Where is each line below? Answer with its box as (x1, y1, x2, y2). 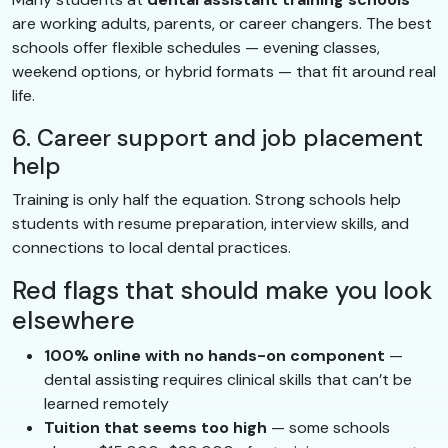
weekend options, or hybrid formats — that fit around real (12, 60, 436, 82)
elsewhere (12, 303, 135, 337)
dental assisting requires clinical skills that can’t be (44, 368, 412, 390)
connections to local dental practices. (12, 236, 291, 258)
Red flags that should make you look (12, 273, 432, 307)
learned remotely (44, 392, 169, 414)
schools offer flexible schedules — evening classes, (12, 36, 380, 58)
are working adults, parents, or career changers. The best (12, 12, 432, 34)
